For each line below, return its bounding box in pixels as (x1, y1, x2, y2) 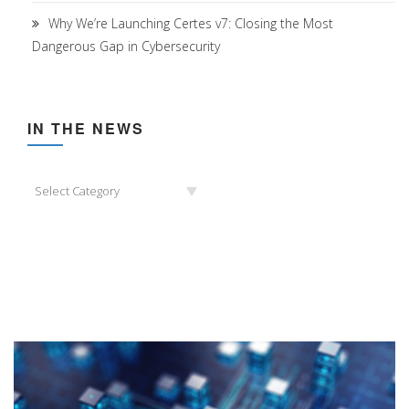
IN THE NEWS (27, 118, 144, 140)
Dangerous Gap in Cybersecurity (32, 37, 220, 56)
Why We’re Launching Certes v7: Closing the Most (48, 15, 333, 33)
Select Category (35, 183, 120, 200)
